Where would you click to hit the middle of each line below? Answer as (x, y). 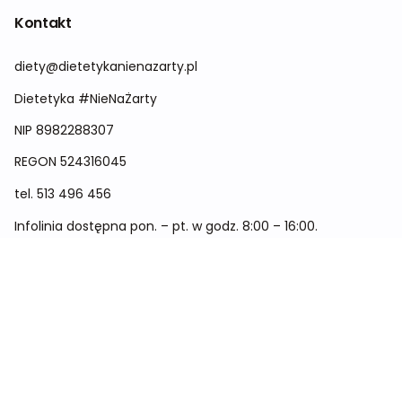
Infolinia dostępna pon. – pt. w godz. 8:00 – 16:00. (166, 226)
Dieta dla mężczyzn (76, 376)
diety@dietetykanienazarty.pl (106, 66)
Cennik (36, 310)
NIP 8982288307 (64, 130)
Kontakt (43, 23)
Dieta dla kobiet (63, 343)
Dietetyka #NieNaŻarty (86, 99)
